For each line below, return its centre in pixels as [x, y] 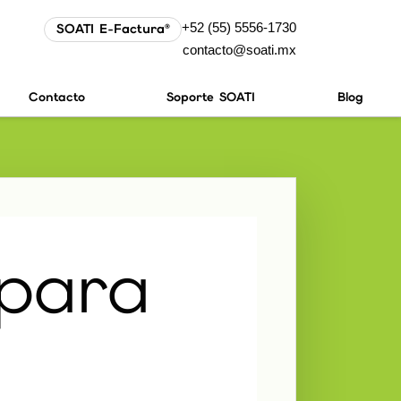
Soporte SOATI [211, 96]
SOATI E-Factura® [113, 29]
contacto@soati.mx [239, 50]
